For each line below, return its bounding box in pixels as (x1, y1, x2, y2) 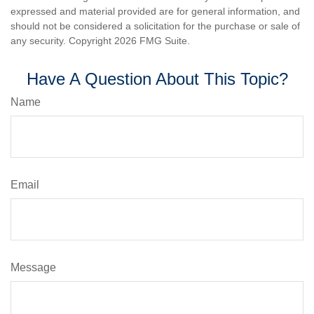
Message (11, 261, 56, 273)
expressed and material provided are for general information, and (11, 6, 300, 17)
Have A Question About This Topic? (26, 69, 288, 88)
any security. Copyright (11, 35, 114, 46)
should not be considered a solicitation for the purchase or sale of (11, 20, 300, 32)
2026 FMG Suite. (114, 35, 190, 46)
